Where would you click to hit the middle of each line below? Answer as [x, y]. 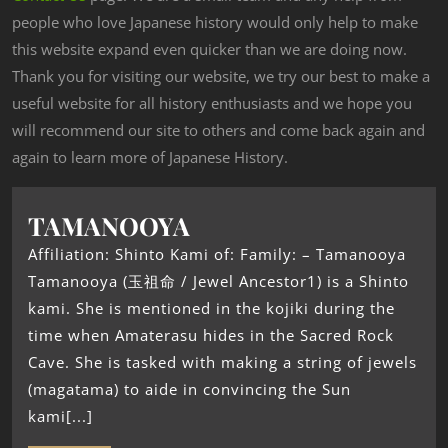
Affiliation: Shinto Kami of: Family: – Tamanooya [217, 254]
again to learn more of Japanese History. [150, 157]
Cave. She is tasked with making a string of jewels [222, 362]
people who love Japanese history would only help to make [215, 22]
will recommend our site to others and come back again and [218, 130]
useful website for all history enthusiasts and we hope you [212, 103]
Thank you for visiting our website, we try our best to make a [221, 76]
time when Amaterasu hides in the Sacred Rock [211, 335]
